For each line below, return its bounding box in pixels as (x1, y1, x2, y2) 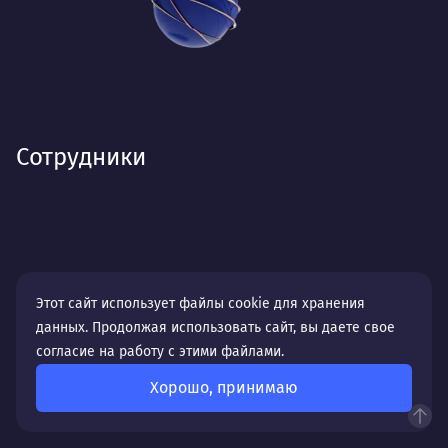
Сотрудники (16, 142, 146, 171)
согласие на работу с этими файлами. (36, 343, 284, 360)
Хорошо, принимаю (150, 378, 298, 397)
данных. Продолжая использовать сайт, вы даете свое (36, 319, 395, 336)
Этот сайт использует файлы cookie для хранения (36, 295, 365, 312)
